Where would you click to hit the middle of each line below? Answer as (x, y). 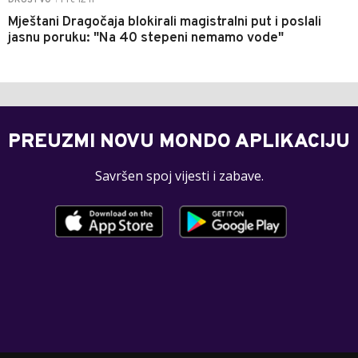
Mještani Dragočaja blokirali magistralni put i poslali (165, 22)
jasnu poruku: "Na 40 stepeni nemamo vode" (146, 38)
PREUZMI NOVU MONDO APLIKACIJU (179, 142)
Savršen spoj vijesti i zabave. (179, 175)
